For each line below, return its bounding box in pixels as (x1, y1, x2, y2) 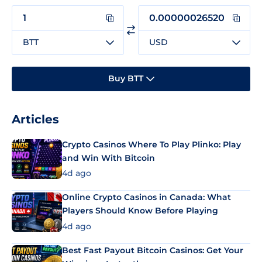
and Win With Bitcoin (62, 152, 155, 163)
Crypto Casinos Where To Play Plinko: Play (62, 139, 241, 150)
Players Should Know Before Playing (62, 205, 218, 216)
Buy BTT (108, 73, 143, 84)
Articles (12, 112, 59, 126)
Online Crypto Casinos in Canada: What (62, 192, 231, 203)
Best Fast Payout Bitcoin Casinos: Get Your (62, 244, 243, 256)
